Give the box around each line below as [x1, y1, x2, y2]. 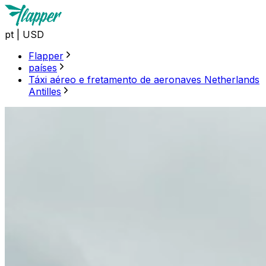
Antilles [28, 85, 61, 97]
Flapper [28, 50, 64, 62]
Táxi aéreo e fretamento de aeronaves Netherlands [28, 74, 259, 85]
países [28, 62, 57, 74]
